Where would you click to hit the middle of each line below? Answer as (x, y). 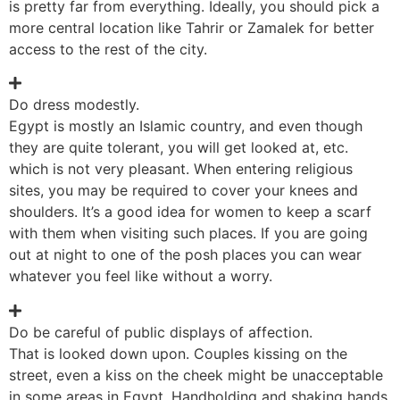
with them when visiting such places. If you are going (188, 233)
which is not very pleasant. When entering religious (181, 169)
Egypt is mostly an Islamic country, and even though (186, 126)
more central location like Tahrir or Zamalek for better (192, 27)
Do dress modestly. (74, 105)
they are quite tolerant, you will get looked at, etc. (179, 148)
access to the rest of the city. (110, 49)
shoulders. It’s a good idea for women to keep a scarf (190, 212)
